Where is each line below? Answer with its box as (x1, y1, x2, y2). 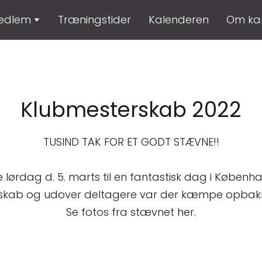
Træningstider (57, 12, 131, 27)
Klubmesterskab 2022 (20, 95, 242, 124)
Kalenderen (148, 12, 209, 27)
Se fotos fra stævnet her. (66, 204, 196, 219)
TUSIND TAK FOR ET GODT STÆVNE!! (43, 134, 219, 149)
